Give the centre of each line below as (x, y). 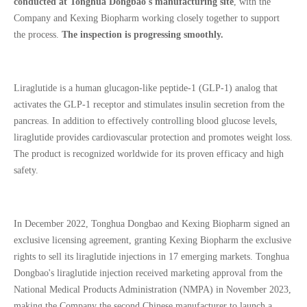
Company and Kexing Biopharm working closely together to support (147, 18)
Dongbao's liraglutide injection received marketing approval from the (148, 273)
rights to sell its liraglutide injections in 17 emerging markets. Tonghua (151, 256)
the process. (38, 34)
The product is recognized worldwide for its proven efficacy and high (149, 153)
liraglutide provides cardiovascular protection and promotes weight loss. (153, 137)
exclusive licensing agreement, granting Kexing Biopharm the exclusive (152, 240)
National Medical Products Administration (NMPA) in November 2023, (152, 289)
